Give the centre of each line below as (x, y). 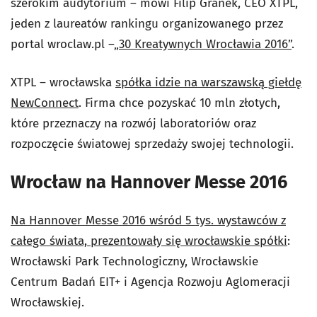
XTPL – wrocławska (63, 82)
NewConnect (45, 103)
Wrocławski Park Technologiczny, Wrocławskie (134, 261)
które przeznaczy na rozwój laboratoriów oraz (133, 123)
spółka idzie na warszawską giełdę (208, 82)
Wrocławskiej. (47, 302)
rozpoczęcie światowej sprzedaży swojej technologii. (152, 144)
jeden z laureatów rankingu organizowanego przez (147, 24)
